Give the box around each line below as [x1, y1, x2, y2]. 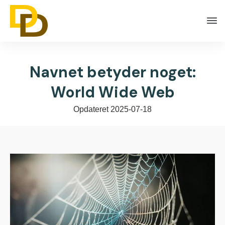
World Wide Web [50, 82, 175, 102]
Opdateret [73, 104, 110, 114]
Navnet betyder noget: [29, 62, 196, 82]
